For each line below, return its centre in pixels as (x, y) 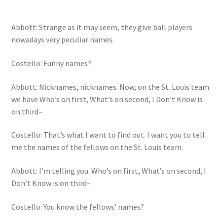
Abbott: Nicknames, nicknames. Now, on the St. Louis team (110, 87)
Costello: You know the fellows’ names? (77, 206)
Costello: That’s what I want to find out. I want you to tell (108, 135)
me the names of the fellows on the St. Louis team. (97, 147)
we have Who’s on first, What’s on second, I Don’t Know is (107, 99)
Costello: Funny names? (51, 63)
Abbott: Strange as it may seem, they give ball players (102, 27)
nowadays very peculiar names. (62, 40)
